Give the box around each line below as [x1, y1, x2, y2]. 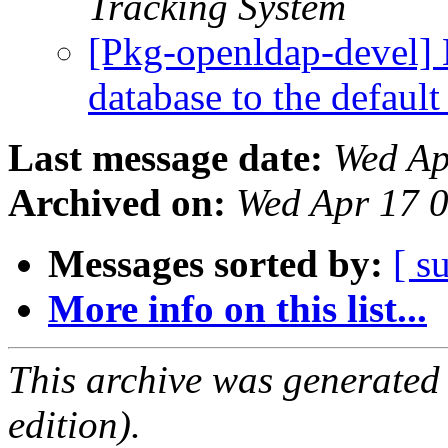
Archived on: [8, 181, 226, 225]
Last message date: [8, 136, 323, 180]
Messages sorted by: [48, 242, 383, 286]
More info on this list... [48, 287, 427, 331]
